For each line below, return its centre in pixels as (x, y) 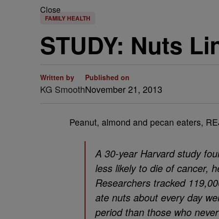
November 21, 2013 (124, 89)
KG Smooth (63, 89)
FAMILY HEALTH (68, 18)
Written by (57, 77)
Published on (107, 77)
